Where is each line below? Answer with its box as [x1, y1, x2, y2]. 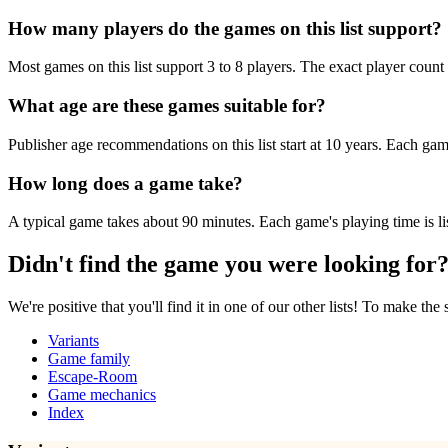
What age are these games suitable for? [8, 95, 326, 117]
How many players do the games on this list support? [8, 17, 442, 39]
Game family [48, 350, 130, 368]
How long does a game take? [8, 172, 243, 194]
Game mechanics [48, 386, 156, 404]
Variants [48, 332, 99, 350]
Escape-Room [48, 368, 137, 386]
